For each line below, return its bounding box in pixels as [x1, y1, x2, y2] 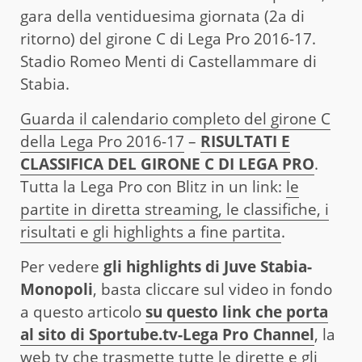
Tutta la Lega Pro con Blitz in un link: [20, 175, 286, 197]
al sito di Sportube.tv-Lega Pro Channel [20, 323, 314, 345]
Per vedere [20, 255, 103, 277]
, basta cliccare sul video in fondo [93, 278, 332, 300]
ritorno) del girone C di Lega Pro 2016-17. [20, 27, 316, 49]
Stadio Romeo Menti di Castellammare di [20, 50, 317, 72]
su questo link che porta [145, 301, 328, 322]
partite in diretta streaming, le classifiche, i [20, 198, 329, 220]
